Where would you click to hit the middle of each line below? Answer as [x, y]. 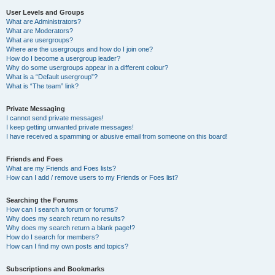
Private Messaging [36, 109]
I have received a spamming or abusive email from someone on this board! [117, 136]
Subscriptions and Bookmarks [55, 269]
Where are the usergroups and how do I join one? [79, 49]
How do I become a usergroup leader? [63, 58]
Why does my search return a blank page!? [71, 228]
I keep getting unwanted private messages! [70, 127]
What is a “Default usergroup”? [52, 77]
